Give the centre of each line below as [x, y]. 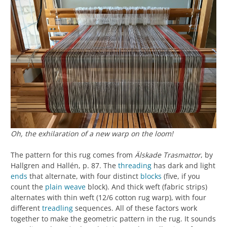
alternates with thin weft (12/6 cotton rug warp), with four [108, 197]
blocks [151, 176]
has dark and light [183, 165]
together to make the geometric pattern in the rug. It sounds [113, 218]
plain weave [65, 186]
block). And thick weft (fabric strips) [146, 186]
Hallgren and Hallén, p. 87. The [64, 165]
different [26, 208]
